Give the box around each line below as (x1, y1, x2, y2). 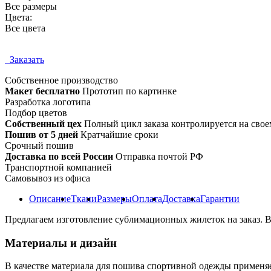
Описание (29, 193, 71, 204)
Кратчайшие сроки (78, 129, 158, 140)
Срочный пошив (5, 140, 74, 151)
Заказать (5, 54, 44, 65)
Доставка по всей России (5, 151, 113, 162)
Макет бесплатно (5, 85, 80, 96)
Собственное (5, 74, 59, 85)
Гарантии (200, 193, 240, 204)
